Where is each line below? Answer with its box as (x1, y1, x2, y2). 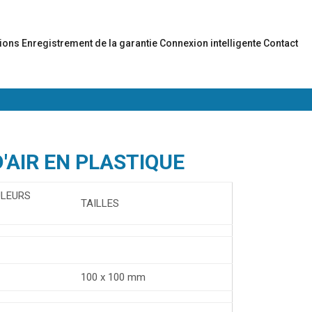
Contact (263, 38, 300, 49)
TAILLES (81, 196, 119, 210)
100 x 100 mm (81, 270, 146, 283)
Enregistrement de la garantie (22, 38, 159, 49)
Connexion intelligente (159, 38, 263, 49)
